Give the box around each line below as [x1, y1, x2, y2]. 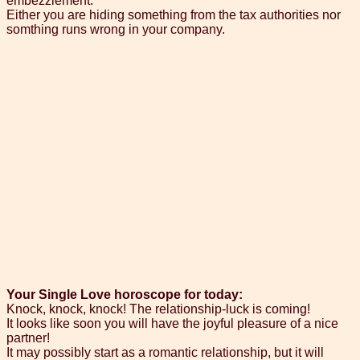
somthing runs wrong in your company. [6, 22, 225, 37]
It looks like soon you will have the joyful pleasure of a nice [6, 317, 338, 331]
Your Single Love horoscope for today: [6, 288, 243, 302]
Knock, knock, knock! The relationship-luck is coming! [6, 302, 310, 317]
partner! [6, 331, 50, 346]
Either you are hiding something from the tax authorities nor [6, 8, 341, 22]
